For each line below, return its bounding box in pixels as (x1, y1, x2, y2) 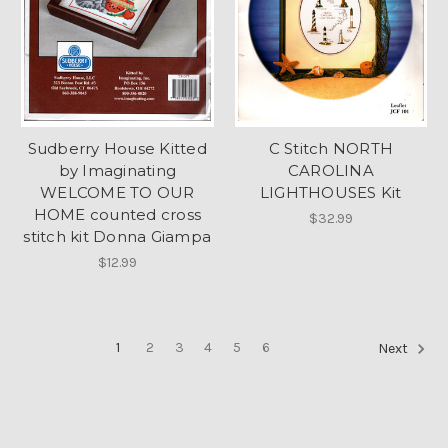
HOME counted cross (33, 204, 201, 224)
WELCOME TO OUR (40, 182, 195, 202)
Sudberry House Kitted (27, 138, 207, 158)
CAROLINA (287, 160, 374, 180)
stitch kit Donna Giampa (23, 226, 212, 246)
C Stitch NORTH (268, 138, 393, 158)
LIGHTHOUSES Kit (259, 182, 402, 202)
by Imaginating (58, 160, 176, 180)
